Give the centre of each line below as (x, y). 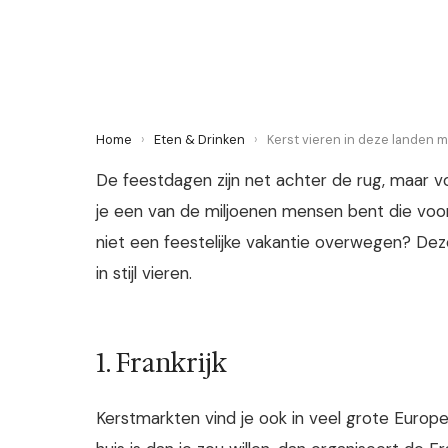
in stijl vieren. (144, 273)
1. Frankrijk (161, 363)
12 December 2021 (155, 23)
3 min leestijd (261, 23)
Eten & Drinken (199, 139)
